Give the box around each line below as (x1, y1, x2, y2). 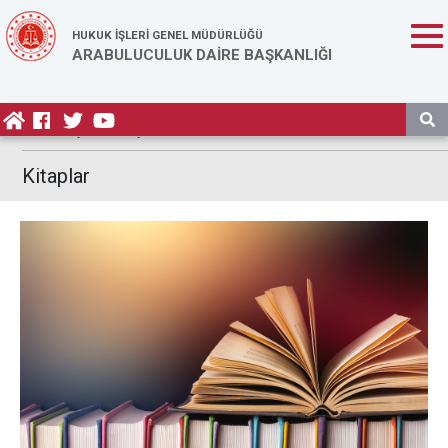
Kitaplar (22, 164, 90, 188)
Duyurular (121, 122, 178, 138)
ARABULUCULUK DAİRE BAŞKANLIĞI (72, 46, 332, 64)
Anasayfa (37, 122, 99, 138)
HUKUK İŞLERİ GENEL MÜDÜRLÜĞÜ (72, 28, 263, 42)
